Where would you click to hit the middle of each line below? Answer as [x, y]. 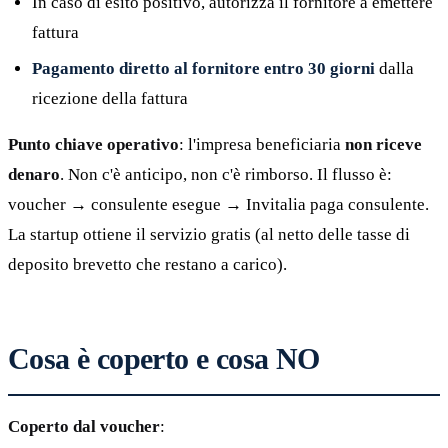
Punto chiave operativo [93, 144]
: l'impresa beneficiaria [262, 144]
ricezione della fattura [110, 98]
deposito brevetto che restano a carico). [147, 264]
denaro [34, 174]
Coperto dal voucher [84, 426]
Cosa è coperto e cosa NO [164, 358]
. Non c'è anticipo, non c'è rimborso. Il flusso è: [226, 174]
